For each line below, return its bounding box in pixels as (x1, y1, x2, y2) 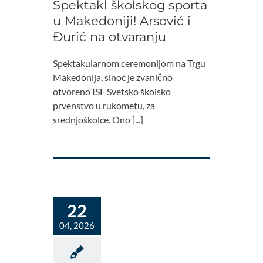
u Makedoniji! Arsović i (53, 14, 191, 29)
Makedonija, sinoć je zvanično (53, 72, 173, 83)
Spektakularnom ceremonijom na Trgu (53, 58, 205, 69)
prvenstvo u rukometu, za (53, 100, 155, 112)
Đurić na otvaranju (53, 29, 166, 45)
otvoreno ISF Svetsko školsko (53, 86, 171, 97)
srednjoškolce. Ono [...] (53, 114, 143, 126)
